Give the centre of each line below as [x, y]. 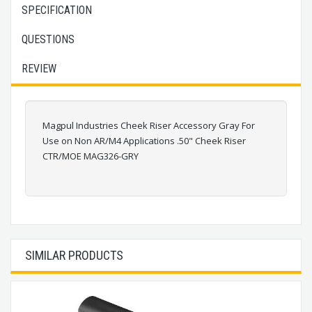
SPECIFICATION [57, 10]
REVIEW [39, 68]
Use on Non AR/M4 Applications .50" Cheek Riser [144, 140]
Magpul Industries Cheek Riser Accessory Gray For [149, 125]
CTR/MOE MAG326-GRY [91, 156]
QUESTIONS [48, 39]
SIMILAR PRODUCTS [74, 255]
